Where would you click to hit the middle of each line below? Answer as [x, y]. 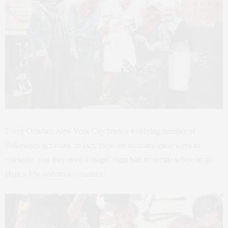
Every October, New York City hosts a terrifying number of [100, 131]
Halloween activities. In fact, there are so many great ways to [103, 146]
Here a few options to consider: [55, 174]
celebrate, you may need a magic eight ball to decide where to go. [110, 160]
